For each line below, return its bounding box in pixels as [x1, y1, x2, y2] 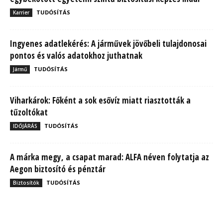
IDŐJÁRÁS [13, 122, 37, 129]
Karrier [13, 8, 29, 16]
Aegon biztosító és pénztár [10, 163, 106, 175]
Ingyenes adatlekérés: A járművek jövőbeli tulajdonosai [10, 37, 207, 49]
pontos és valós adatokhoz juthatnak [10, 49, 142, 61]
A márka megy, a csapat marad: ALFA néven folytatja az [10, 151, 209, 163]
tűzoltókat [10, 106, 48, 118]
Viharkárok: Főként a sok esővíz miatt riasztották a [10, 94, 191, 106]
